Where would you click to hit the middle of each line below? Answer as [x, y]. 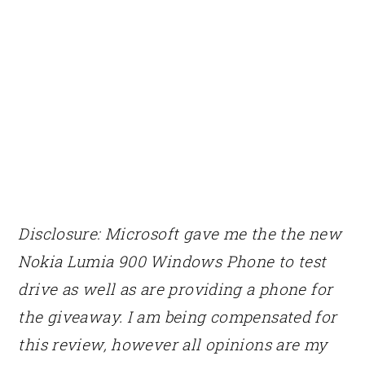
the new [308, 233]
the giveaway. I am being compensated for [178, 316]
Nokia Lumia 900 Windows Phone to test [172, 261]
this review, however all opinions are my [173, 344]
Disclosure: [62, 233]
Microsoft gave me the [190, 233]
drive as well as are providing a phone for [176, 288]
